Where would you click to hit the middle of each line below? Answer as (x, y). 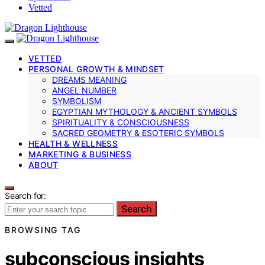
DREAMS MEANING (89, 79)
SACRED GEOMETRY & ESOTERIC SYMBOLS (138, 132)
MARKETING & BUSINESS (80, 154)
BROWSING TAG (43, 230)
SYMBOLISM (77, 101)
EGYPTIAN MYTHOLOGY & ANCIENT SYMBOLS (145, 111)
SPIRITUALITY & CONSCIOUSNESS (121, 122)
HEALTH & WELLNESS (73, 143)
